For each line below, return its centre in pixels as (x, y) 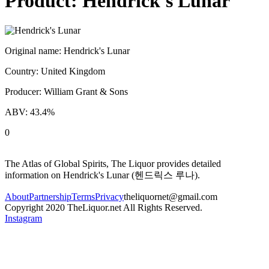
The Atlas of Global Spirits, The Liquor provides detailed (113, 163)
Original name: (34, 50)
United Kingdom (73, 71)
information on (34, 175)
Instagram (23, 218)
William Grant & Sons (86, 91)
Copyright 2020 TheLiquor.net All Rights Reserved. (104, 207)
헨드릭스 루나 (165, 175)
